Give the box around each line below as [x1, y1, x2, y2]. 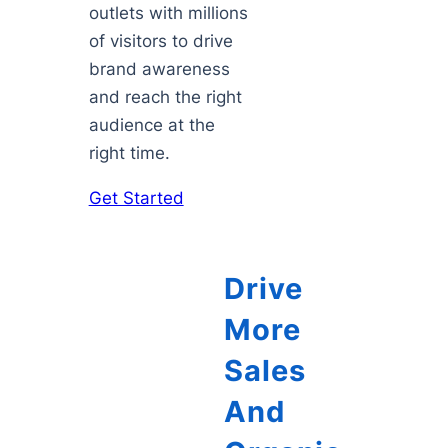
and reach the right [88, 87, 242, 108]
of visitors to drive [88, 31, 233, 52]
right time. [88, 143, 170, 164]
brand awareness [88, 59, 230, 80]
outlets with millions [88, 3, 248, 24]
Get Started [88, 188, 184, 209]
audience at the [88, 115, 215, 136]
